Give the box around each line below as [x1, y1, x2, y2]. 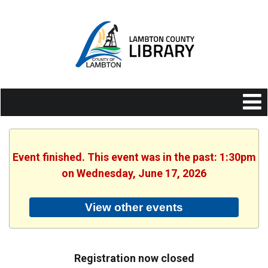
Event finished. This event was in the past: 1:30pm [12, 151, 256, 164]
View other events [85, 200, 183, 214]
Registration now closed [74, 251, 194, 264]
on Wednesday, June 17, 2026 [62, 167, 206, 180]
